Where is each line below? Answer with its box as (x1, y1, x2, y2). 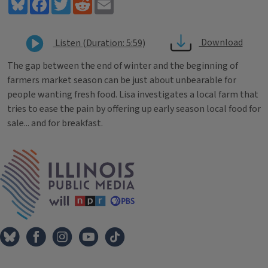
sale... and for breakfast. (7, 117, 103, 130)
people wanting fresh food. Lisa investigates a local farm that (7, 88, 258, 101)
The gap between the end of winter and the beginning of (7, 59, 238, 72)
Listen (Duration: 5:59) (53, 36, 145, 50)
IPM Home (134, 149, 177, 162)
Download (199, 36, 243, 50)
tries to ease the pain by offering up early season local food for (7, 102, 261, 115)
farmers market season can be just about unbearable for (7, 74, 236, 87)
